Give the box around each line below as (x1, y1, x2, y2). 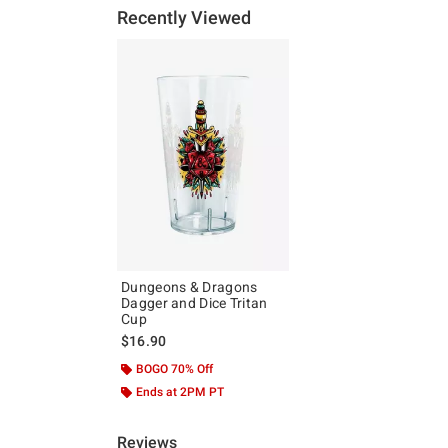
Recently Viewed (117, 7, 252, 28)
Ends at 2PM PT (136, 385, 224, 400)
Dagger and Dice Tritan (121, 295, 268, 312)
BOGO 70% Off (136, 362, 213, 377)
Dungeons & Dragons (121, 279, 258, 296)
